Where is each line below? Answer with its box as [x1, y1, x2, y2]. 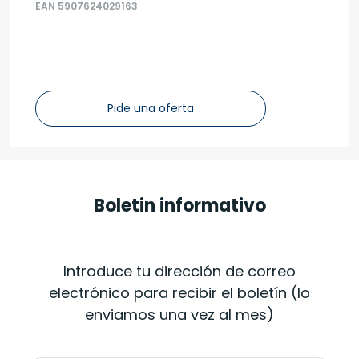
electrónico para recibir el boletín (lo [49, 283, 310, 304]
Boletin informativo [93, 193, 266, 219]
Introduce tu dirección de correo [63, 261, 296, 282]
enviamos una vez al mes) [85, 305, 274, 325]
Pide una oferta [107, 100, 194, 117]
